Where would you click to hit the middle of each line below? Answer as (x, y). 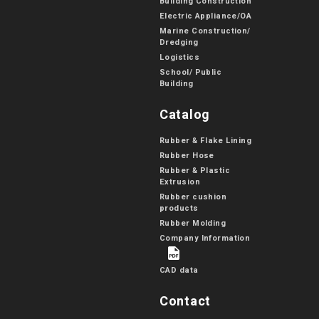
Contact (185, 301)
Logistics (179, 57)
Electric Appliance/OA (206, 16)
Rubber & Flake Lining (206, 140)
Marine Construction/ (205, 31)
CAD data (179, 270)
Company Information (205, 238)
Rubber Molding (193, 223)
